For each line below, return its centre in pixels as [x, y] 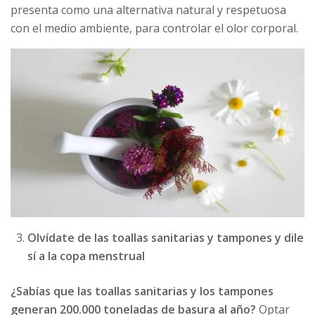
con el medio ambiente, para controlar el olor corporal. [154, 28]
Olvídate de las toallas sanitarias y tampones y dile [166, 238]
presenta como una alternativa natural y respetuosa [148, 10]
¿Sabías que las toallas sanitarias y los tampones [142, 291]
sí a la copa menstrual [86, 256]
